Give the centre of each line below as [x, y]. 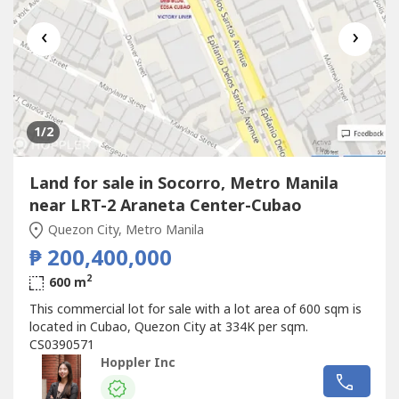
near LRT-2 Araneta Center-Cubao [165, 206]
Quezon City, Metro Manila [124, 230]
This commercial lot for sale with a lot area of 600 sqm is [195, 309]
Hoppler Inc [138, 363]
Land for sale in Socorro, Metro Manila [183, 183]
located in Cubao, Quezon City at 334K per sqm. [168, 327]
